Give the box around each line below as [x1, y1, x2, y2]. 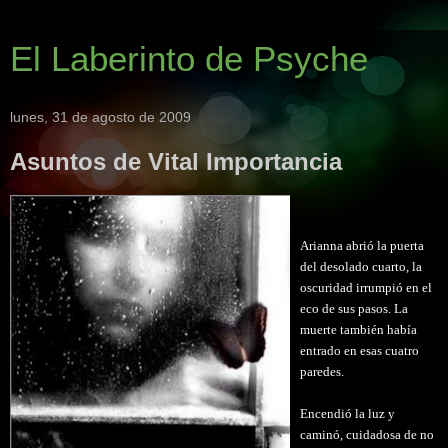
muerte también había [300, 321, 417, 337]
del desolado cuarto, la [300, 258, 422, 274]
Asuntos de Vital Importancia [10, 148, 342, 175]
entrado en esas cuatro [300, 342, 419, 358]
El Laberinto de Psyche [10, 40, 368, 78]
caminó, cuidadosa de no [300, 426, 434, 442]
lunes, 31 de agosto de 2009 [10, 109, 191, 125]
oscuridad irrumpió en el [300, 279, 432, 295]
